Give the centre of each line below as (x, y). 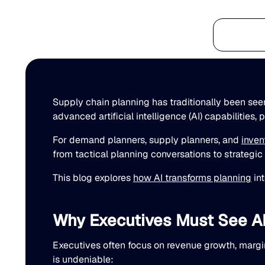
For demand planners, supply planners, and (147, 140)
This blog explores (93, 177)
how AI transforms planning (192, 177)
